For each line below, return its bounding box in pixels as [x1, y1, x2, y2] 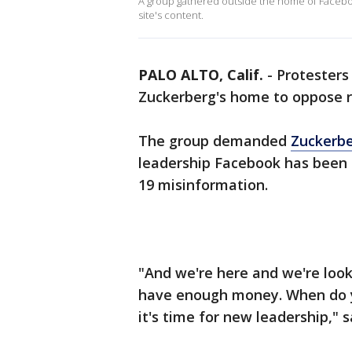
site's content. [138, 8, 203, 22]
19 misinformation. [138, 175, 268, 194]
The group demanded [138, 131, 291, 150]
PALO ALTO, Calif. [138, 65, 263, 84]
